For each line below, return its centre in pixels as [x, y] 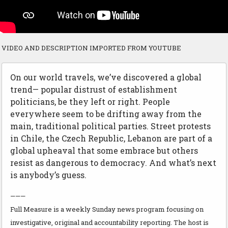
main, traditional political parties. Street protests [110, 126]
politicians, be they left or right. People [90, 102]
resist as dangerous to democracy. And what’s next [113, 163]
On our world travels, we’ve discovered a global [106, 77]
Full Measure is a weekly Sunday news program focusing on [107, 209]
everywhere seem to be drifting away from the [106, 114]
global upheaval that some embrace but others [104, 151]
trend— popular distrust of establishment [94, 90]
